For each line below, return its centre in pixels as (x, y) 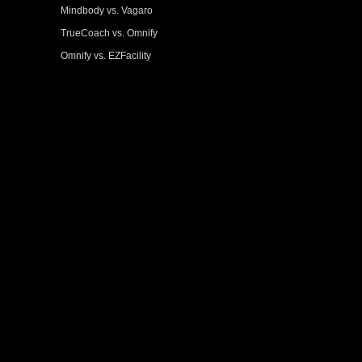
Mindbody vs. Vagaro (107, 10)
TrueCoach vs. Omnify (109, 33)
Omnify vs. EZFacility (106, 55)
